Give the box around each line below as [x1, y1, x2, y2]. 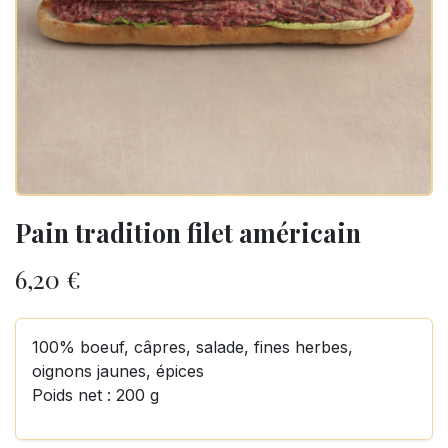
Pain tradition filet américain [15, 216, 361, 249]
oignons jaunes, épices [32, 361, 204, 381]
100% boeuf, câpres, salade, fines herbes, [32, 337, 353, 357]
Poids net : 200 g [32, 385, 159, 405]
